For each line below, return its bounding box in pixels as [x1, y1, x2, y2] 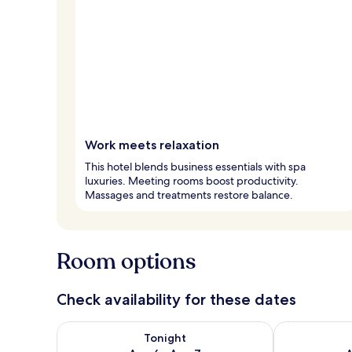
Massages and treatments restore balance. [85, 187, 293, 202]
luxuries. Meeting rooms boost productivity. [85, 173, 299, 188]
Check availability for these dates [57, 289, 296, 309]
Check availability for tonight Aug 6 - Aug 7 [56, 320, 302, 337]
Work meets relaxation [85, 137, 219, 152]
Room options [57, 246, 196, 277]
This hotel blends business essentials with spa [85, 159, 306, 174]
